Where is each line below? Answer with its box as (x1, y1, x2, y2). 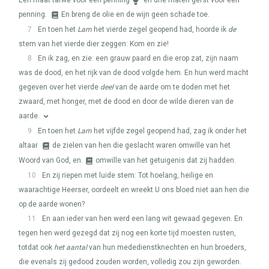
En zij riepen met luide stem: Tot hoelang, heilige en (42, 171, 213, 180)
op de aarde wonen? (19, 200, 85, 208)
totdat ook (19, 243, 54, 252)
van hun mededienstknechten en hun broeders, (87, 243, 246, 252)
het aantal (54, 243, 87, 252)
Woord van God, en (19, 156, 83, 165)
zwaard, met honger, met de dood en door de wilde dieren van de (19, 97, 234, 106)
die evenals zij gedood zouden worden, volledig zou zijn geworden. (19, 258, 241, 266)
